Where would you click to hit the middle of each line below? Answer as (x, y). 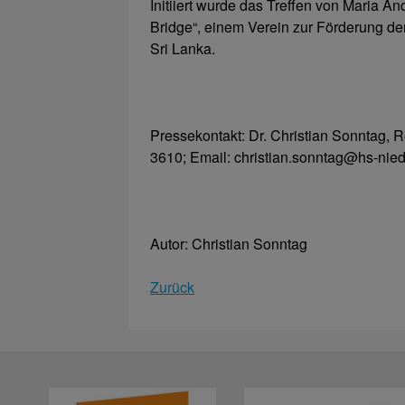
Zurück (172, 287)
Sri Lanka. (183, 49)
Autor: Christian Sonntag (229, 244)
